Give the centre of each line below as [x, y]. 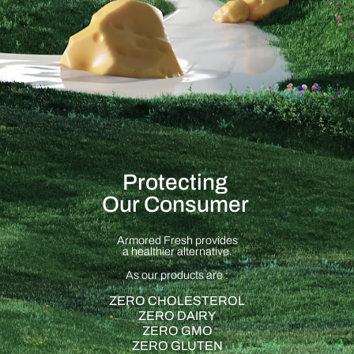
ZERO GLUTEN [177, 346]
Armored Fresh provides [177, 240]
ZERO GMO [177, 331]
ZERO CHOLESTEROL [177, 301]
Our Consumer [175, 204]
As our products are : [177, 275]
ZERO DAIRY [177, 316]
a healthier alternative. [177, 251]
